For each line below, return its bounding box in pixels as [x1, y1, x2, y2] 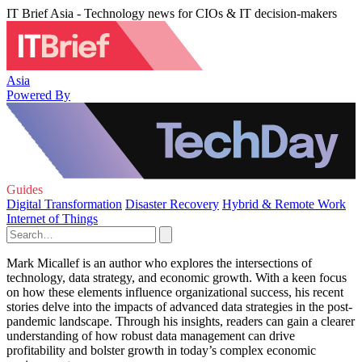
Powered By [6, 87, 70, 102]
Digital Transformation [6, 197, 122, 211]
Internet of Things [6, 212, 98, 225]
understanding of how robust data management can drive [6, 329, 295, 343]
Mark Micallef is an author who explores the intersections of [6, 256, 312, 270]
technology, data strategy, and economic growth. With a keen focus [6, 271, 347, 284]
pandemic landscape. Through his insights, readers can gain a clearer [6, 314, 355, 328]
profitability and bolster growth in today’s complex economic [6, 343, 316, 357]
